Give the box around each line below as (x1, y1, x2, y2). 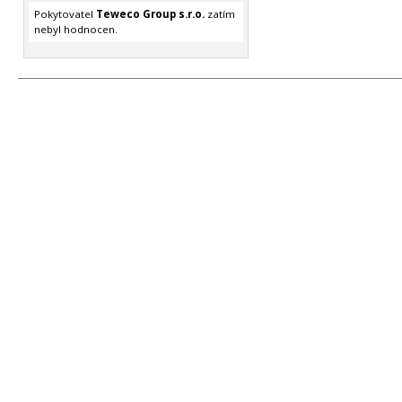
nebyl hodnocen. (33, 22, 118, 37)
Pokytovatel (33, 7, 96, 22)
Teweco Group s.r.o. (95, 7, 205, 22)
